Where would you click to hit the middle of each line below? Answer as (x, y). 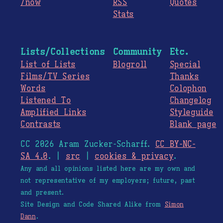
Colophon (188, 89)
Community (137, 52)
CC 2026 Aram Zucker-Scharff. (88, 145)
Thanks (184, 77)
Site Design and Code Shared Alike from (93, 205)
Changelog (190, 101)
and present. (43, 193)
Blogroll (130, 65)
